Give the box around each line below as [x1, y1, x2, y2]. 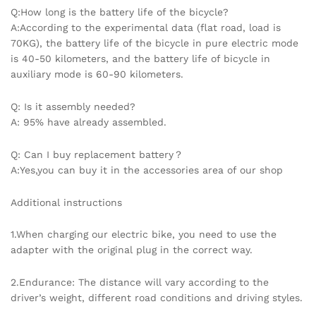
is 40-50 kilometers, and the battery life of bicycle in [11, 53, 270, 65]
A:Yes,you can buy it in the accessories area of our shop [11, 164, 283, 176]
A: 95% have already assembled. [11, 116, 166, 128]
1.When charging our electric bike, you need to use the [11, 229, 276, 241]
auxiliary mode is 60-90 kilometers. [11, 68, 183, 80]
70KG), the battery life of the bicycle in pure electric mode [11, 37, 298, 49]
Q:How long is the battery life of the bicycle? [11, 6, 229, 18]
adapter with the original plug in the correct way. [11, 244, 253, 256]
